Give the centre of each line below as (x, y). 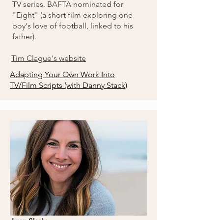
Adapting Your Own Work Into (62, 74)
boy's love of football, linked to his (73, 26)
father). (24, 37)
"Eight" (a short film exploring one (72, 15)
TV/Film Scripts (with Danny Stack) (69, 85)
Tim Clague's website (49, 58)
